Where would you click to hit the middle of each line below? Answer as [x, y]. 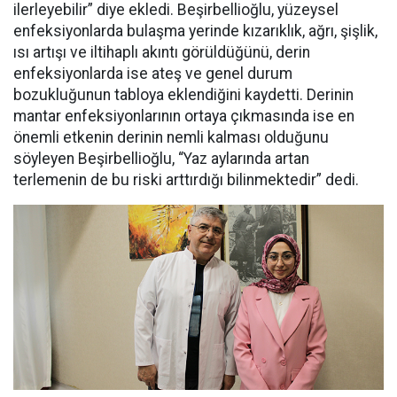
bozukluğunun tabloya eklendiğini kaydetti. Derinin [183, 95]
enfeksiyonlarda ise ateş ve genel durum [153, 74]
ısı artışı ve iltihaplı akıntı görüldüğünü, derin [162, 53]
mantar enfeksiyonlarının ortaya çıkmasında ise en [184, 117]
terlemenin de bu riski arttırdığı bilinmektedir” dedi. [186, 180]
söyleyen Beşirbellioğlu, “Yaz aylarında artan [161, 159]
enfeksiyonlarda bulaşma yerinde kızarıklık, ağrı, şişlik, [195, 31]
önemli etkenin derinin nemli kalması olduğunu [171, 138]
